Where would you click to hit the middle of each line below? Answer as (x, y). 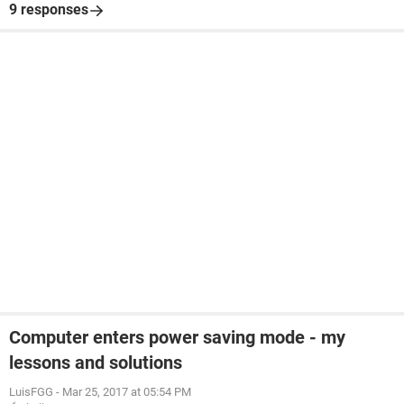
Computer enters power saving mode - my (177, 337)
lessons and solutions (96, 363)
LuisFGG (31, 392)
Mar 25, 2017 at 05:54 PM (127, 392)
